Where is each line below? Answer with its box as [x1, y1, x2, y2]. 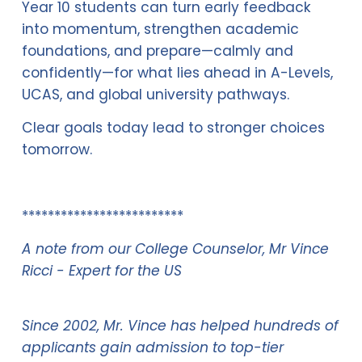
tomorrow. [21, 139, 92, 159]
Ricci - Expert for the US [21, 260, 182, 280]
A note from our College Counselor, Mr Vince [21, 238, 329, 259]
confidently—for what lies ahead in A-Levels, [21, 62, 333, 82]
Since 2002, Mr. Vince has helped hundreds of [21, 315, 339, 335]
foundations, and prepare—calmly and [21, 40, 293, 61]
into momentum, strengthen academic [21, 19, 299, 39]
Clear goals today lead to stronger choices [21, 117, 325, 137]
